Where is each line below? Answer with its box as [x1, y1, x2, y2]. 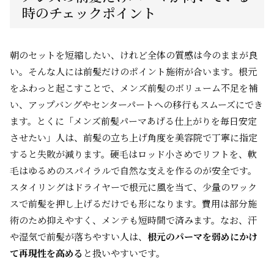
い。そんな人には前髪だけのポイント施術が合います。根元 [10, 65, 257, 78]
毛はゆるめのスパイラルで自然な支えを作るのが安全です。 [10, 164, 257, 177]
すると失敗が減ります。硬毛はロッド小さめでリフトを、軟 [10, 147, 257, 160]
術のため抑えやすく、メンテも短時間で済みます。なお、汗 [10, 213, 257, 226]
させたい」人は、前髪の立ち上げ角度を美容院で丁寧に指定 [10, 131, 257, 144]
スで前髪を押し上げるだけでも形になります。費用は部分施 [10, 197, 257, 210]
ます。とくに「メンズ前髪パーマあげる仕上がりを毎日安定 [10, 114, 257, 127]
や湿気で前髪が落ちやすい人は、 [10, 230, 147, 243]
